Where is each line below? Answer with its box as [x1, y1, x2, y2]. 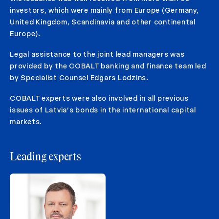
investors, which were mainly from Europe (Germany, [10, 6, 199, 15]
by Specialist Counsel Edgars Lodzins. [10, 73, 149, 83]
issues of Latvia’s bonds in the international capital [10, 106, 196, 115]
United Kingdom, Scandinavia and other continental [10, 18, 196, 27]
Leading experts [10, 152, 81, 163]
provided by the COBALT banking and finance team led [10, 62, 206, 71]
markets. [10, 117, 42, 127]
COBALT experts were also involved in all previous [10, 94, 189, 103]
